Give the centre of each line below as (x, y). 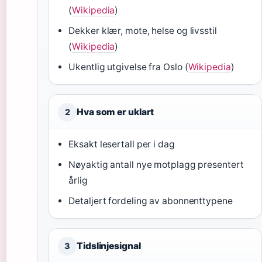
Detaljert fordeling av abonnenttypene (151, 201)
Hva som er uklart (116, 112)
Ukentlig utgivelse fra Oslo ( (128, 67)
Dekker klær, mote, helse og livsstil (143, 30)
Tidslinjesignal (109, 246)
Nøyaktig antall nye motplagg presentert (156, 164)
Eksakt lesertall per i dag (122, 144)
